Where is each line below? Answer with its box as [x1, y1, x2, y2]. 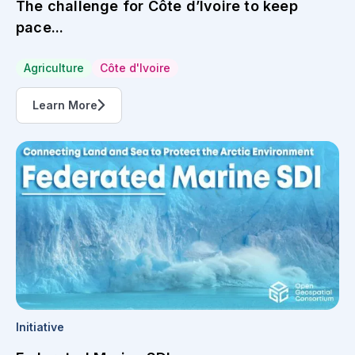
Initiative [16, 320, 64, 334]
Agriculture [24, 60, 84, 74]
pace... [16, 18, 64, 36]
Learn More [32, 97, 97, 112]
